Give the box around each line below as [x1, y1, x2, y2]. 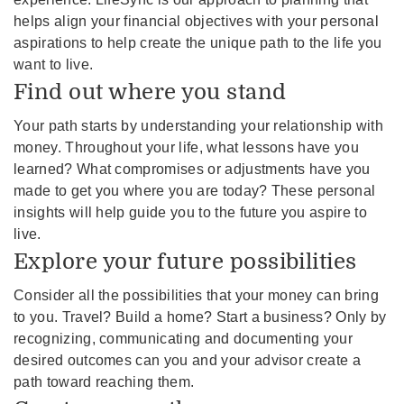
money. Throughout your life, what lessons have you [14, 139, 360, 155]
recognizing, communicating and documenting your [14, 330, 353, 346]
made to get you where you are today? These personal [14, 182, 376, 198]
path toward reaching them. [14, 373, 195, 390]
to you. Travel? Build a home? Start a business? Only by [14, 308, 387, 325]
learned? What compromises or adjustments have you [14, 161, 371, 177]
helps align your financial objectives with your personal [14, 13, 379, 29]
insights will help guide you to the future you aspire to [14, 204, 367, 220]
